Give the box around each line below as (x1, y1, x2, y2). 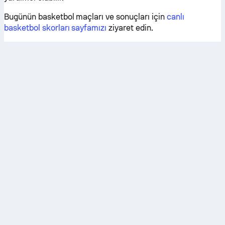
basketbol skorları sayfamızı (4, 23, 107, 33)
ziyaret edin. (106, 23, 153, 33)
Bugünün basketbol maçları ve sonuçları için (4, 12, 167, 22)
